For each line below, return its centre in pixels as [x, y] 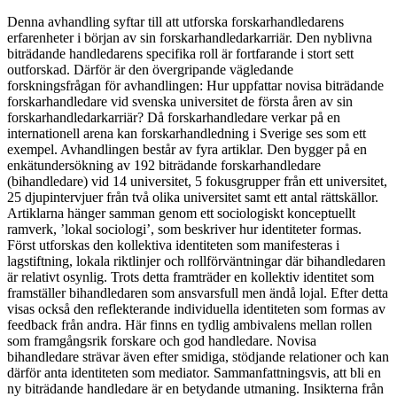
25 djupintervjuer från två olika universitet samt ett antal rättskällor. [193, 197]
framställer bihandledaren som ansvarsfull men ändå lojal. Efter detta [198, 292]
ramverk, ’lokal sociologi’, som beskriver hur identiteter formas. [184, 229]
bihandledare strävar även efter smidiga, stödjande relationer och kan [198, 356]
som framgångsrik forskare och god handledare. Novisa [162, 340]
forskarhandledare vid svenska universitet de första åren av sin [180, 101]
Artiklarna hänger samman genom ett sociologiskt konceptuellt [181, 213]
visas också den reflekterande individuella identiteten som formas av [196, 308]
